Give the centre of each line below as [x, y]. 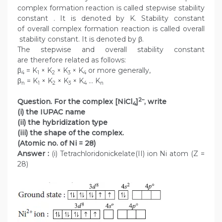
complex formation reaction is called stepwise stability [111, 8]
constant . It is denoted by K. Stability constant [111, 19]
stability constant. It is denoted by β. [81, 39]
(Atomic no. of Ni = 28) [57, 143]
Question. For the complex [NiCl [75, 102]
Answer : [33, 154]
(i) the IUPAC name [51, 112]
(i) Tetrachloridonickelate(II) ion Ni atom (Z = [127, 154]
